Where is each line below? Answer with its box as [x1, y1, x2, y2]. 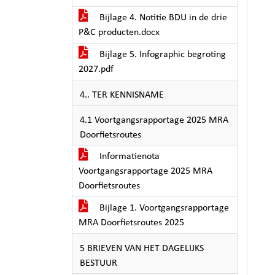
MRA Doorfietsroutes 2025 [79, 218, 184, 228]
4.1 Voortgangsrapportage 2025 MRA [80, 115, 228, 125]
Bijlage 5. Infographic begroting [97, 50, 226, 60]
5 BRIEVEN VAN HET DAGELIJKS [80, 244, 204, 254]
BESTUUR [80, 258, 117, 268]
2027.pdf [79, 64, 114, 74]
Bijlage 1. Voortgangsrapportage [97, 203, 229, 213]
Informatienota [97, 152, 160, 161]
